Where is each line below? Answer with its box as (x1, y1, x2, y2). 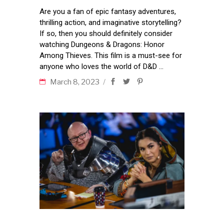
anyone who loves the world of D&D (39, 62, 159, 71)
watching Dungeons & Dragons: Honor (39, 40, 164, 49)
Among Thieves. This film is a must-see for (39, 51, 182, 60)
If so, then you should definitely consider (39, 29, 172, 38)
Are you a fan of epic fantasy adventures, (39, 7, 176, 16)
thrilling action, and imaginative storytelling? (39, 18, 181, 27)
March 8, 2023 (50, 77, 101, 87)
